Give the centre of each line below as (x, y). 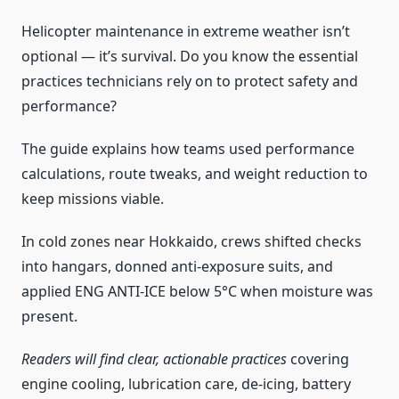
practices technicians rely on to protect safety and (190, 81)
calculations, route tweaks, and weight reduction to (195, 173)
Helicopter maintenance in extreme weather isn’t (186, 31)
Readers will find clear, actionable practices (154, 358)
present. (49, 316)
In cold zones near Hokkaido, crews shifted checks (191, 241)
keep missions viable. (93, 198)
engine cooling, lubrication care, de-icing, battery (186, 383)
